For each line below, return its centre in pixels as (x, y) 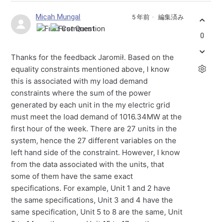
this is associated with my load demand (80, 81)
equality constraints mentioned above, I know (90, 69)
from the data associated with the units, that (88, 165)
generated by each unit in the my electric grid (91, 105)
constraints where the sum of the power (81, 93)
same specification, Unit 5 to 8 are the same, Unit (97, 212)
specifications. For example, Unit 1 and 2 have (91, 188)
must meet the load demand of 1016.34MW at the (97, 117)
